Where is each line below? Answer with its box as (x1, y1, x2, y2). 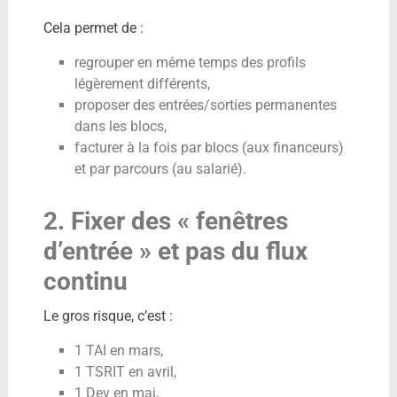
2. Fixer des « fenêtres (43, 206, 288, 237)
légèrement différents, (74, 75, 210, 93)
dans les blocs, (74, 118, 167, 136)
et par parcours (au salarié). (74, 160, 246, 178)
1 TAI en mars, (74, 342, 163, 360)
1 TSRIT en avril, (74, 363, 176, 381)
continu (43, 267, 128, 297)
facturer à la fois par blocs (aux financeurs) (74, 139, 344, 157)
